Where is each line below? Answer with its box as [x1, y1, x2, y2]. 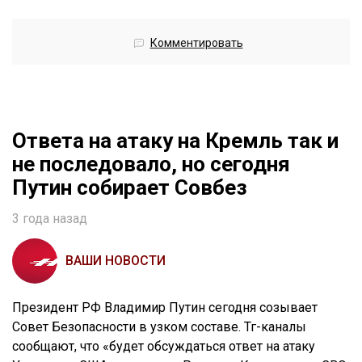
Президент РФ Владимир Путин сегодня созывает [12, 300, 318, 316]
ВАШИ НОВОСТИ [65, 253, 166, 269]
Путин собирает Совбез [12, 175, 247, 200]
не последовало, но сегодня [12, 152, 290, 177]
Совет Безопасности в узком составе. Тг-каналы [12, 319, 306, 335]
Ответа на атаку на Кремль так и [12, 128, 339, 154]
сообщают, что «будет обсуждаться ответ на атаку [12, 339, 315, 355]
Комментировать [149, 36, 243, 50]
